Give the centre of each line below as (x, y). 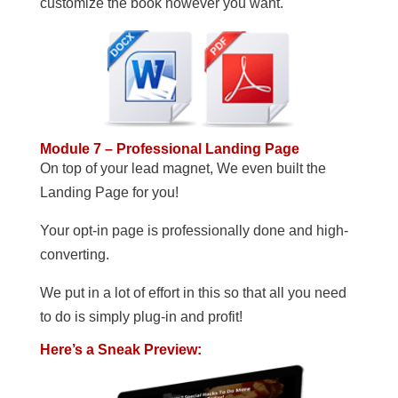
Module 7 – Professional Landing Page (169, 149)
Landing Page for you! (109, 193)
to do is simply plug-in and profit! (141, 317)
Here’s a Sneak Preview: (120, 350)
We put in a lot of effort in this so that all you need (193, 293)
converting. (74, 255)
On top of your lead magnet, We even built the (183, 169)
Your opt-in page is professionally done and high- (194, 231)
